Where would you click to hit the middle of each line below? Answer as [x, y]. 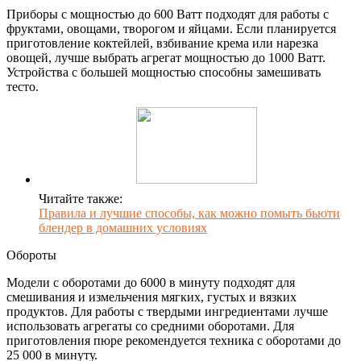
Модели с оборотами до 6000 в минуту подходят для [151, 282]
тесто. [23, 86]
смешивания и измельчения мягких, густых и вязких [151, 297]
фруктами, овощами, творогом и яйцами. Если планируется [171, 28]
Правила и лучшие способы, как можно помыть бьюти [189, 213]
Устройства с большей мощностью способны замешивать [164, 72]
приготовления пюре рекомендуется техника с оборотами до [174, 340]
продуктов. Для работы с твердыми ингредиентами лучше [167, 311]
